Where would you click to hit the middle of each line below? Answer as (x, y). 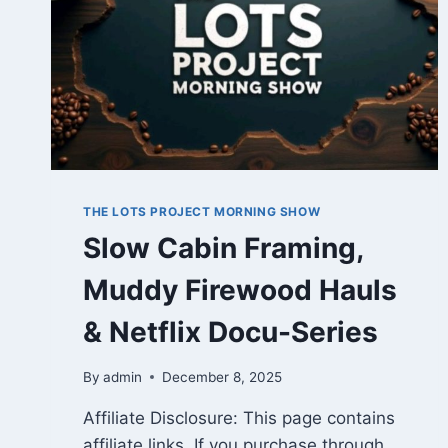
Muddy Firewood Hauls (240, 290)
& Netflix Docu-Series (230, 332)
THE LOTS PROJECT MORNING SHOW (202, 212)
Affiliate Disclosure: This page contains (239, 417)
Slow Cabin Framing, (223, 248)
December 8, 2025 (222, 376)
